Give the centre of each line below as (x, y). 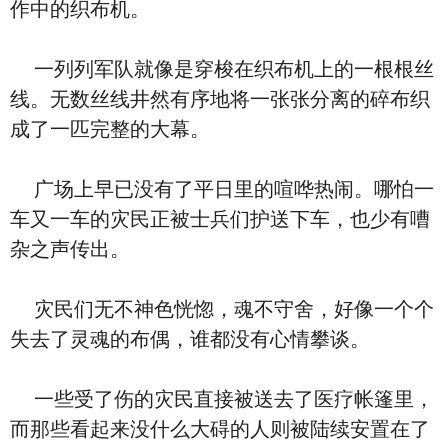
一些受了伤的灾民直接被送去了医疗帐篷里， (222, 399)
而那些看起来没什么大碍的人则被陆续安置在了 (220, 429)
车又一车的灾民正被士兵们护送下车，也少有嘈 (220, 219)
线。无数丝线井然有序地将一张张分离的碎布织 (220, 99)
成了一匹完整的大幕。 (110, 129)
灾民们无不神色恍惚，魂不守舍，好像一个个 (222, 309)
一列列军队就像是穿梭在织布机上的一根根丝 (222, 69)
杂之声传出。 (70, 249)
